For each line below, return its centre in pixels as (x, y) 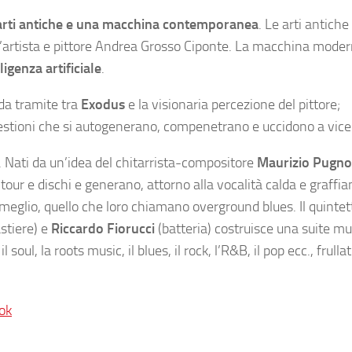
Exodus (103, 104)
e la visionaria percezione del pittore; (233, 104)
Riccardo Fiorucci (103, 229)
